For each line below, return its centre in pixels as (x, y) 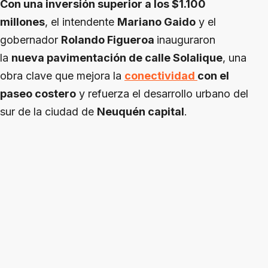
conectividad (161, 76)
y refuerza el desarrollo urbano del (162, 94)
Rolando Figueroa (109, 40)
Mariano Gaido (156, 22)
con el (213, 76)
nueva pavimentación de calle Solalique (117, 58)
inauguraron (186, 40)
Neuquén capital (141, 112)
